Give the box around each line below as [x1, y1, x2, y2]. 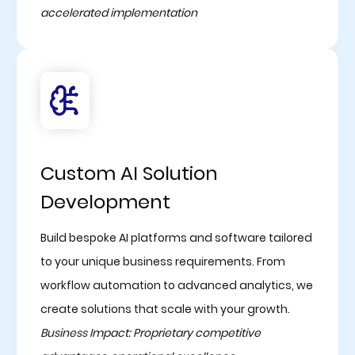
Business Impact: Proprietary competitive [40, 324, 261, 341]
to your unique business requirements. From [40, 253, 285, 269]
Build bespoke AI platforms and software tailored [40, 229, 312, 246]
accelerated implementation [40, 4, 197, 21]
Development [40, 188, 170, 215]
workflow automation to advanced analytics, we [40, 277, 313, 293]
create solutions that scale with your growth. [40, 300, 290, 317]
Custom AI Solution [40, 159, 218, 186]
